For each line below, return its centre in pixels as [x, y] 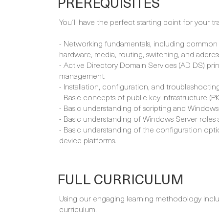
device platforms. [88, 140]
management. [82, 76]
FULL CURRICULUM [120, 179]
